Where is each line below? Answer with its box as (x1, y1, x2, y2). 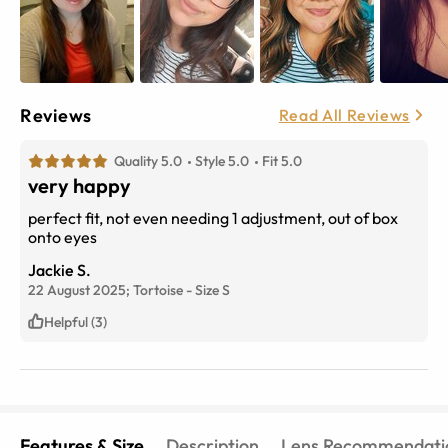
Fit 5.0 (262, 151, 302, 170)
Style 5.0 (195, 151, 249, 170)
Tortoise (133, 280, 183, 299)
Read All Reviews (278, 105, 410, 126)
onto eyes (28, 226, 97, 247)
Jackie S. (28, 259, 91, 280)
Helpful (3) (44, 312, 107, 331)
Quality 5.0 (114, 151, 182, 170)
